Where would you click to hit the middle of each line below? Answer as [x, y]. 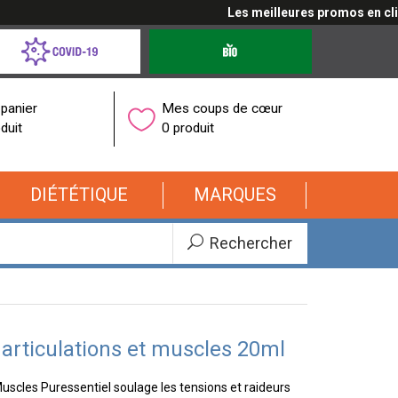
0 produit [188, 127]
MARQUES [235, 195]
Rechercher [249, 243]
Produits [171, 37]
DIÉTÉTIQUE [79, 195]
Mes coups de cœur [223, 108]
